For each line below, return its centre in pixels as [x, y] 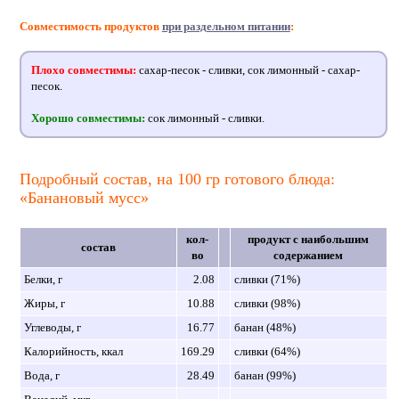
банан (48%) [265, 327]
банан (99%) [265, 375]
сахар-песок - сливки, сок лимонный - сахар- [248, 69]
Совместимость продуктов [90, 26]
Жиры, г [44, 303]
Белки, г [43, 279]
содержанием [309, 255]
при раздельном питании [226, 26]
